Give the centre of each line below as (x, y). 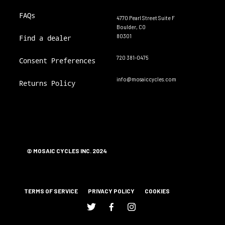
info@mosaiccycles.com (146, 79)
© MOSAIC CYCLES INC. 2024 (67, 151)
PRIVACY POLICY (111, 191)
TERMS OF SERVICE (51, 191)
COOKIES (157, 191)
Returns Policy (47, 83)
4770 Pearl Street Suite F (146, 18)
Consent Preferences (57, 61)
